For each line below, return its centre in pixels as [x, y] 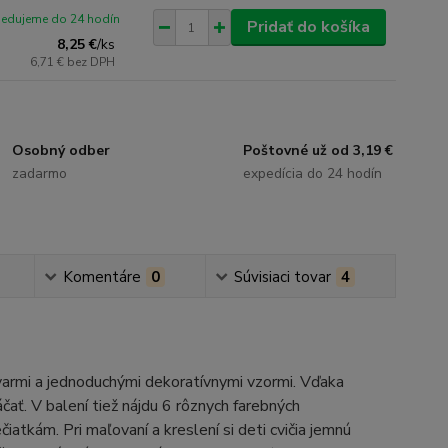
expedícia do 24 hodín [312, 173]
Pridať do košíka [308, 27]
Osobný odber [61, 150]
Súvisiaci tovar [282, 277]
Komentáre [101, 277]
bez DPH [91, 62]
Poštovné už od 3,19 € [317, 150]
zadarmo [40, 173]
